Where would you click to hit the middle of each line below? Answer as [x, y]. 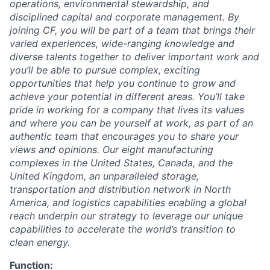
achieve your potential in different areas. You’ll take [127, 96]
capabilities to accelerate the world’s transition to [123, 229]
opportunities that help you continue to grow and [123, 83]
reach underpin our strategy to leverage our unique [126, 216]
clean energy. [40, 242]
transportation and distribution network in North [120, 189]
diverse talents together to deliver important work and [134, 57]
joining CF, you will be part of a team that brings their [132, 30]
